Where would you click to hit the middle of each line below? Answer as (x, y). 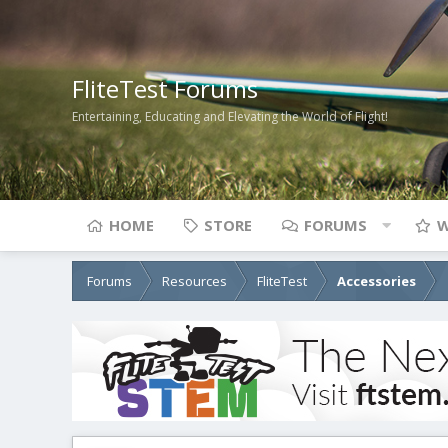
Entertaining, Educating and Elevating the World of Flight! (230, 117)
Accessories (376, 281)
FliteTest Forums (165, 88)
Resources (194, 281)
